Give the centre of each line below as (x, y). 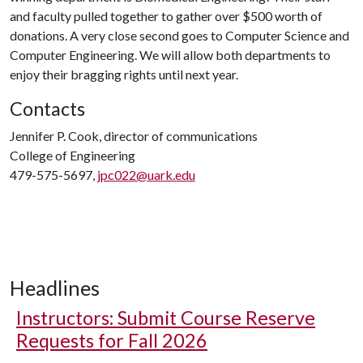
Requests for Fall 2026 (112, 340)
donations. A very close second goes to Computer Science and (179, 35)
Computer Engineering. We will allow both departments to (170, 55)
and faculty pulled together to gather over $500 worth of (166, 16)
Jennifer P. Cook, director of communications (134, 136)
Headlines (55, 288)
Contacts (47, 109)
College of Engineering (73, 155)
